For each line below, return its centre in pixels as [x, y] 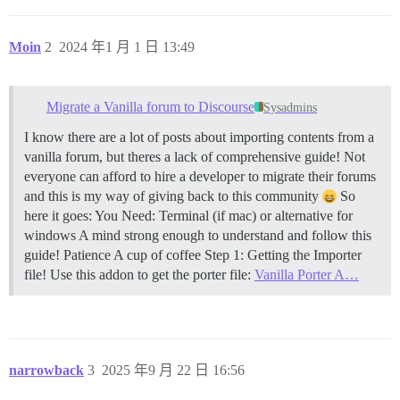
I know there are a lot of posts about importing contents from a [199, 137]
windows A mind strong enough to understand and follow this [198, 235]
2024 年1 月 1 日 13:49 [127, 47]
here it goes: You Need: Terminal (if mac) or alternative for [188, 215]
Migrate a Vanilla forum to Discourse [150, 106]
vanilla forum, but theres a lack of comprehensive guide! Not [195, 156]
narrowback [46, 370]
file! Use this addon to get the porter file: [139, 274]
